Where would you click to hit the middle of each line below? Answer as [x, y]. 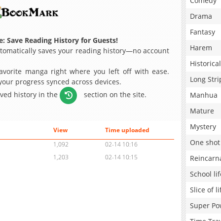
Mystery [203, 127]
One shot [205, 142]
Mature [202, 111]
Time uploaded [127, 130]
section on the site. [114, 94]
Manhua [204, 95]
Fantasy [203, 32]
